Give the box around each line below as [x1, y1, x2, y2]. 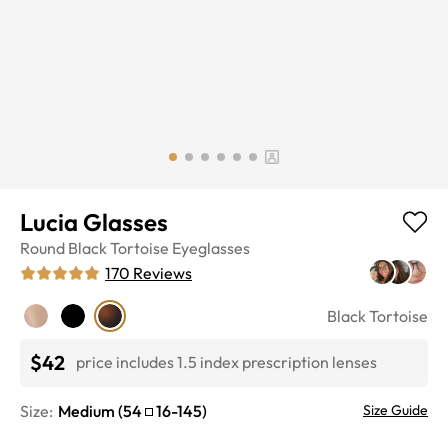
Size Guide [363, 400, 428, 419]
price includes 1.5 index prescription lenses [76, 352, 377, 373]
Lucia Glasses [20, 206, 168, 237]
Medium [58, 400, 115, 421]
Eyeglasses [172, 237, 250, 258]
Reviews [133, 262, 192, 283]
